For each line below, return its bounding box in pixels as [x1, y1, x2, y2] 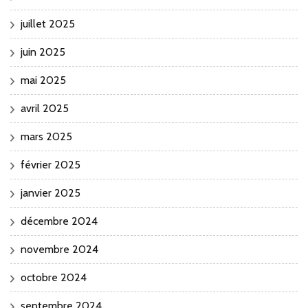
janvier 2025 [21, 186, 80, 200]
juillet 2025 [21, 17, 75, 31]
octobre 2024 [21, 271, 87, 285]
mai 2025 [21, 74, 66, 87]
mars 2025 [21, 130, 72, 144]
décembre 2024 [21, 214, 98, 228]
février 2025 [21, 158, 80, 172]
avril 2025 [21, 102, 69, 115]
